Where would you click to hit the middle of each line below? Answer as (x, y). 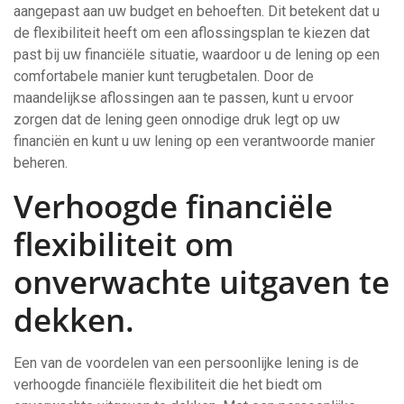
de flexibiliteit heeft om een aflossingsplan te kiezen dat (192, 33)
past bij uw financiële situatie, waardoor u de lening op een (197, 55)
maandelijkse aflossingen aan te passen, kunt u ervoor (184, 98)
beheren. (41, 163)
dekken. (74, 320)
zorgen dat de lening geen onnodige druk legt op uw (177, 119)
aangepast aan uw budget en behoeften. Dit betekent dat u (197, 11)
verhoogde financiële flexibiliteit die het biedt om (168, 385)
